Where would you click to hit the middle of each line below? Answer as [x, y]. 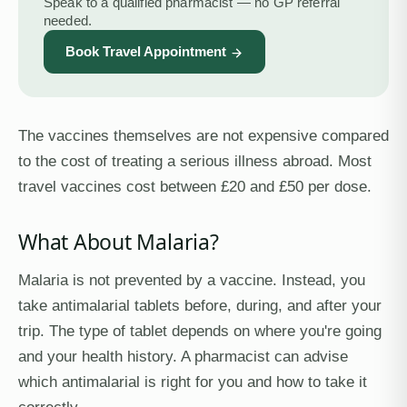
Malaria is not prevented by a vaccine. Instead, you [192, 280]
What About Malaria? [119, 242]
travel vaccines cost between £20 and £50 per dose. [195, 186]
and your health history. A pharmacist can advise [183, 356]
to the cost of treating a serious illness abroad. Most [195, 161]
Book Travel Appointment [146, 51]
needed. [68, 20]
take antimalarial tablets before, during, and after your [200, 305]
